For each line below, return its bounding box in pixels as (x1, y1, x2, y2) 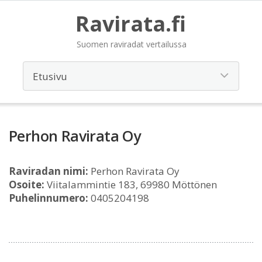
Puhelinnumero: (9, 191, 88, 205)
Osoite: (9, 178, 44, 191)
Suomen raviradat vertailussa (77, 39, 187, 50)
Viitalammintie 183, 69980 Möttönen (44, 178, 217, 191)
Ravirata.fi (75, 9, 186, 38)
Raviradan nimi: (9, 164, 88, 178)
